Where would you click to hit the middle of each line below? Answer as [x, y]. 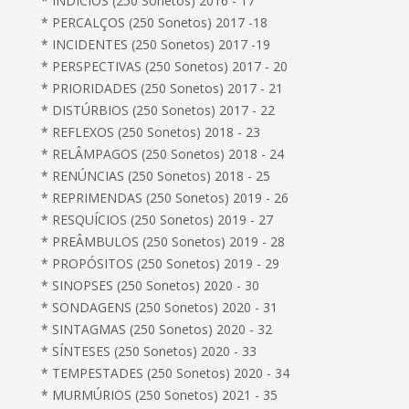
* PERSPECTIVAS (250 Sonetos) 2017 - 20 [165, 66]
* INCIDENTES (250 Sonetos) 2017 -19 [156, 44]
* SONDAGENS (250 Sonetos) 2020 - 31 [160, 307]
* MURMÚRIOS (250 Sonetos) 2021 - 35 [160, 395]
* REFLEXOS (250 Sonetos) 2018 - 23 [151, 132]
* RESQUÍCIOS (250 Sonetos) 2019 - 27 [157, 220]
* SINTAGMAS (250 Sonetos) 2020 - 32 [157, 329]
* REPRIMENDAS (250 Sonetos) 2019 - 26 [165, 198]
